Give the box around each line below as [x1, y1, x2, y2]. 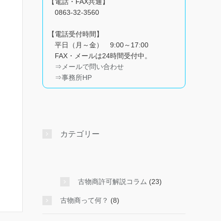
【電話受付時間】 [48, 30, 103, 38]
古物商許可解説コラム [78, 178, 147, 185]
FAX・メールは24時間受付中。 [48, 52, 151, 60]
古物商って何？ [60, 196, 109, 204]
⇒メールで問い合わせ [55, 63, 124, 71]
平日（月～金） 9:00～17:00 [48, 41, 148, 49]
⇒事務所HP [55, 74, 92, 81]
